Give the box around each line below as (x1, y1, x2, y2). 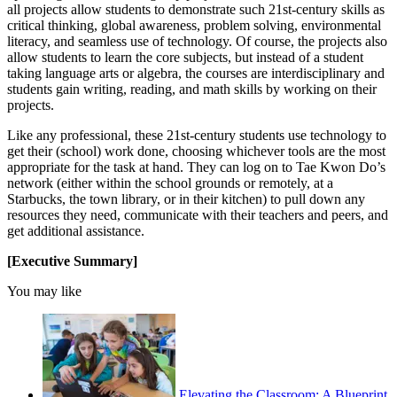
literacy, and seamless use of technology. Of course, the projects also (7, 33, 387, 49)
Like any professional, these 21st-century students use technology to (7, 127, 386, 143)
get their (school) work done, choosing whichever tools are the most (7, 143, 385, 159)
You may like (7, 283, 82, 299)
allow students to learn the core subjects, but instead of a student (7, 49, 363, 65)
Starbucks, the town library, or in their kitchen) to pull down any (7, 191, 365, 206)
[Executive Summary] (7, 253, 137, 269)
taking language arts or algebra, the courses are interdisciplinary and (7, 65, 385, 81)
